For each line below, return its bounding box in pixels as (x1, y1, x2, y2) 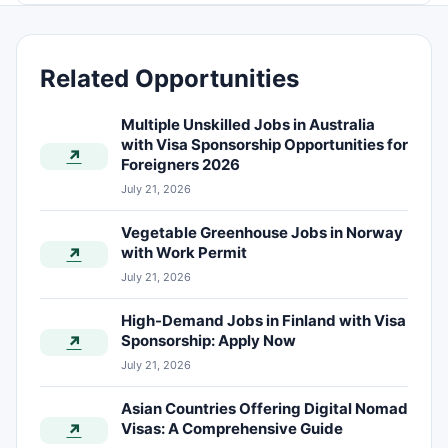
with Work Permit (121, 243, 247, 263)
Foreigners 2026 (121, 155, 240, 175)
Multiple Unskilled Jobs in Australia (121, 115, 375, 135)
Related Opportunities (40, 64, 299, 94)
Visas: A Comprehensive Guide (121, 419, 343, 439)
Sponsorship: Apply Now (121, 331, 296, 351)
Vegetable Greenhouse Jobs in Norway (121, 223, 403, 243)
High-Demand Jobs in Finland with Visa (121, 311, 406, 331)
